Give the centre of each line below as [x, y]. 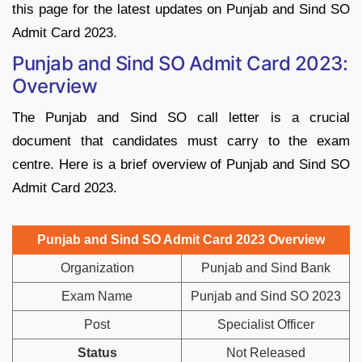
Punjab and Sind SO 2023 [265, 296]
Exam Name [97, 296]
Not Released [265, 352]
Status [97, 352]
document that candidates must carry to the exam [181, 141]
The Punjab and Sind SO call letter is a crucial [181, 117]
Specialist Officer [265, 324]
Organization [97, 267]
